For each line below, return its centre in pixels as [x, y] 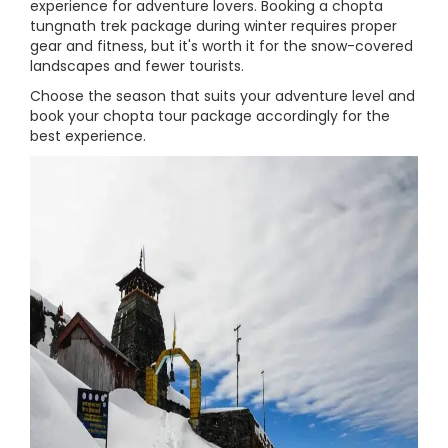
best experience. [88, 136]
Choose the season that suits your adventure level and [222, 96]
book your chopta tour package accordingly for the [210, 116]
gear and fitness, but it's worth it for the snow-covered [221, 46]
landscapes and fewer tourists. [137, 66]
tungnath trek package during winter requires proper [213, 26]
